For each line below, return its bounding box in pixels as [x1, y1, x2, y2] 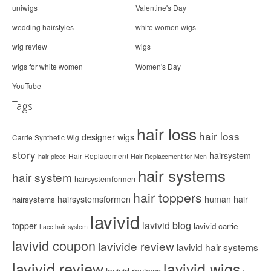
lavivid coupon [12, 235, 96, 255]
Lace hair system [39, 221, 88, 231]
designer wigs [82, 130, 134, 143]
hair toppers [133, 188, 202, 206]
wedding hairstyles [12, 21, 74, 32]
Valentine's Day [135, 2, 186, 13]
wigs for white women [12, 60, 83, 71]
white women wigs [135, 21, 196, 32]
